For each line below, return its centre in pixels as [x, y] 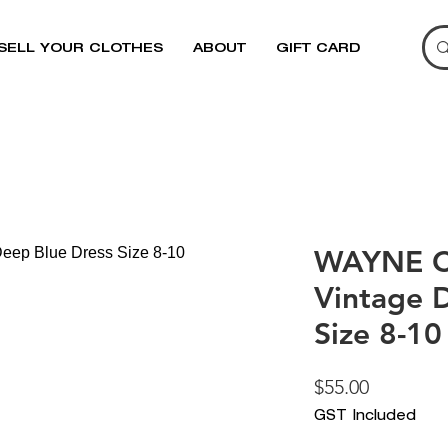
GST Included [365, 416]
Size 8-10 [378, 333]
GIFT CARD [317, 49]
